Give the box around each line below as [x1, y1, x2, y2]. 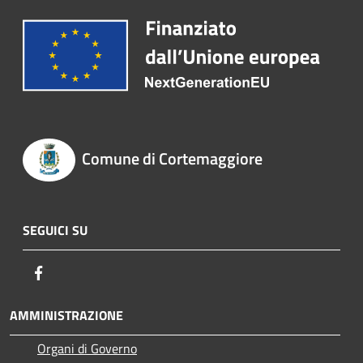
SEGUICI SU [23, 220, 88, 240]
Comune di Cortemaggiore [81, 146, 263, 172]
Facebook [48, 262, 98, 282]
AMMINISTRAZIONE [10, 305, 123, 325]
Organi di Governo [37, 338, 137, 358]
